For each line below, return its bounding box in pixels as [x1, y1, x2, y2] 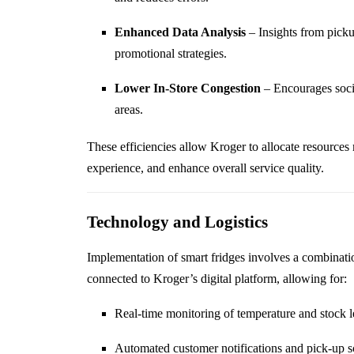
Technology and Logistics [86, 213, 268, 232]
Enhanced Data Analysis [114, 25, 246, 40]
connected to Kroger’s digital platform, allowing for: [86, 272, 347, 286]
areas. [114, 103, 143, 117]
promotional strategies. [114, 47, 227, 61]
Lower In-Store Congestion [114, 81, 261, 96]
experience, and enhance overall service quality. [86, 161, 324, 175]
